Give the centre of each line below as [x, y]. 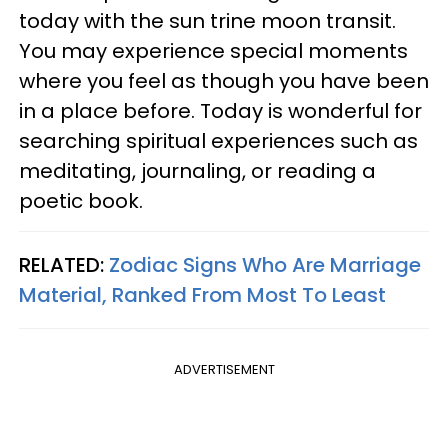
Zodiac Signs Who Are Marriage [265, 265]
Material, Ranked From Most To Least [202, 295]
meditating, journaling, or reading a [197, 171]
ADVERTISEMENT [224, 370]
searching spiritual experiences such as [218, 141]
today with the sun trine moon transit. [207, 21]
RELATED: [64, 265]
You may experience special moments [213, 51]
